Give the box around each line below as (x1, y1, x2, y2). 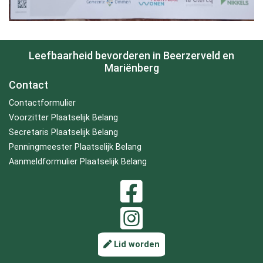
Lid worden (112, 240, 160, 249)
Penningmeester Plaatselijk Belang (9, 142, 141, 152)
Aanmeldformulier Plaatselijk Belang (9, 157, 147, 167)
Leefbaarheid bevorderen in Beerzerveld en (29, 49, 234, 62)
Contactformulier (9, 98, 76, 108)
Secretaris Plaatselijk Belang (9, 127, 118, 137)
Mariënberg (104, 62, 159, 74)
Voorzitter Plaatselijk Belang (9, 113, 118, 123)
